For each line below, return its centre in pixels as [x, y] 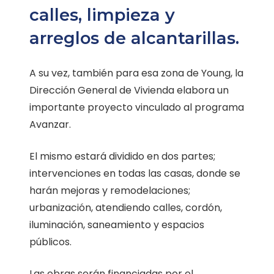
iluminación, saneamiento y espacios [117, 224]
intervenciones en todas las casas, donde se [135, 173]
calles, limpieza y [102, 15]
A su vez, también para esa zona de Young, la [136, 73]
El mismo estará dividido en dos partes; [122, 156]
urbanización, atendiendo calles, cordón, [126, 207]
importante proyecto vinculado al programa [137, 107]
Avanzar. [50, 124]
